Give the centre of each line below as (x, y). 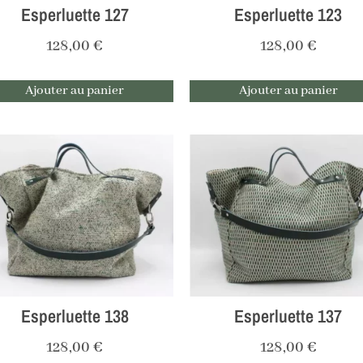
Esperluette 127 (75, 15)
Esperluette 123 (288, 15)
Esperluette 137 (288, 316)
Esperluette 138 (75, 316)
